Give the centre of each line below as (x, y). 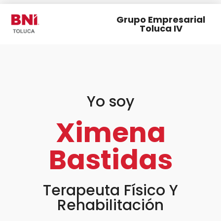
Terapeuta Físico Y (110, 190)
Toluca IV (161, 28)
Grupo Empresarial (161, 19)
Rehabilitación (110, 205)
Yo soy (110, 101)
